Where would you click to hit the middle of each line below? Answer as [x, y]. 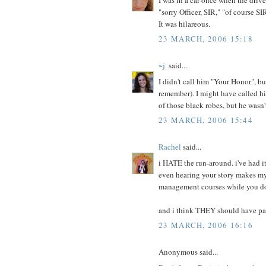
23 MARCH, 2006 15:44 [206, 120]
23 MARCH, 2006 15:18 [206, 39]
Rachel [170, 147]
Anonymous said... [188, 252]
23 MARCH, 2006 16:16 [206, 225]
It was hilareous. [184, 23]
